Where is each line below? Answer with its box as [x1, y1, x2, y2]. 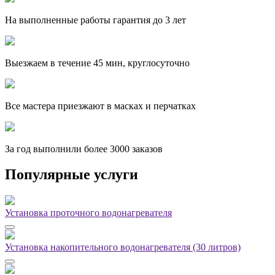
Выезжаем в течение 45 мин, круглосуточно [5, 57, 190, 68]
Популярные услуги [5, 166, 138, 183]
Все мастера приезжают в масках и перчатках [5, 100, 196, 111]
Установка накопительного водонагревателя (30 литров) [5, 242, 241, 253]
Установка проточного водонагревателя [5, 207, 172, 219]
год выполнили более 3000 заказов [17, 143, 163, 154]
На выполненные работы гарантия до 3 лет [5, 14, 186, 25]
